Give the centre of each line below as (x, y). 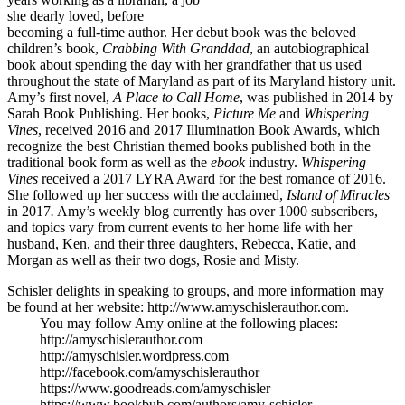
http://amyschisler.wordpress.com (134, 355)
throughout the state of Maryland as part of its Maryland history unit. (202, 80)
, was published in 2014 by (316, 97)
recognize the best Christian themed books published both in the (189, 146)
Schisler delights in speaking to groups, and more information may (196, 290)
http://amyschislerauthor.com (121, 339)
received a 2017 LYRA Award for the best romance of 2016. (212, 178)
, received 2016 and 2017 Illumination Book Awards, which (209, 129)
